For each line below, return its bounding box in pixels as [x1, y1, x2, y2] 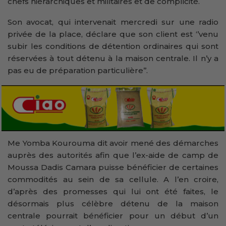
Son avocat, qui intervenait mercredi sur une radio [8, 17, 218, 27]
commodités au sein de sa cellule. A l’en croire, [8, 175, 218, 185]
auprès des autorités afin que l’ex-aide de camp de [8, 150, 218, 160]
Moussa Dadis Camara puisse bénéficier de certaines [8, 162, 218, 173]
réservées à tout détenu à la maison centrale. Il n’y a [8, 53, 218, 63]
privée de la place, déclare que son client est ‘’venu [8, 29, 218, 39]
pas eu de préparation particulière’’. [8, 65, 148, 75]
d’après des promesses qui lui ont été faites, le [8, 187, 218, 197]
